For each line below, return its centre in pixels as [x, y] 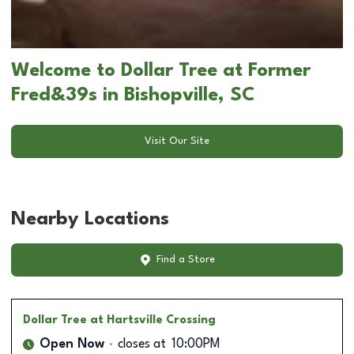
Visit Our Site [177, 141]
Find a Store [185, 260]
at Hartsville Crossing [153, 320]
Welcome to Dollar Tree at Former [161, 71]
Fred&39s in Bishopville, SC [133, 95]
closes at [142, 344]
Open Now [72, 344]
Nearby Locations [90, 219]
